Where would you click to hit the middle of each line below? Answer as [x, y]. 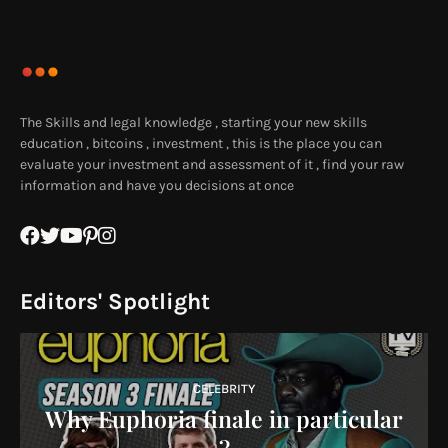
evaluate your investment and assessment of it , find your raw [212, 165]
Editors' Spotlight [115, 302]
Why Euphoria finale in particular [224, 418]
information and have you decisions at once [157, 186]
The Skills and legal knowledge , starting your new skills [193, 123]
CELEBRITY [224, 388]
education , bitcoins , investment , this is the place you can [201, 144]
